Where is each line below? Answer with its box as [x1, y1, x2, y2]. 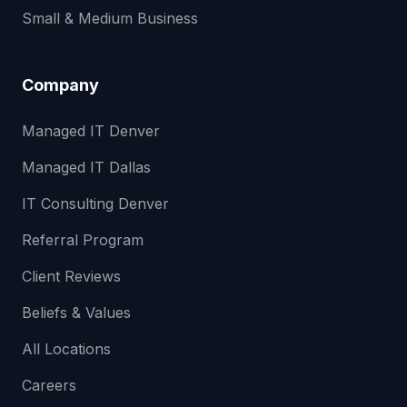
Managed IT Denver [22, 122, 160, 140]
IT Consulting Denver [22, 194, 169, 213]
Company [22, 75, 99, 94]
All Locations [22, 340, 111, 358]
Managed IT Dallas [22, 158, 151, 176]
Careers [22, 376, 76, 394]
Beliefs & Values [22, 303, 131, 322]
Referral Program [22, 231, 144, 249]
